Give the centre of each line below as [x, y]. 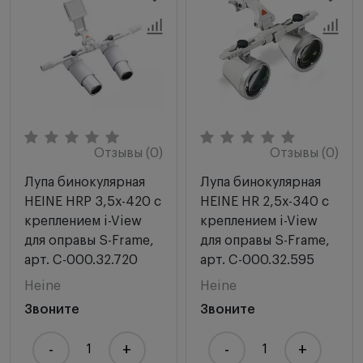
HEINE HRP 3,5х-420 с [93, 201]
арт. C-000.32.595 [257, 260]
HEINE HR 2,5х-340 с [265, 201]
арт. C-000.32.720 [81, 260]
